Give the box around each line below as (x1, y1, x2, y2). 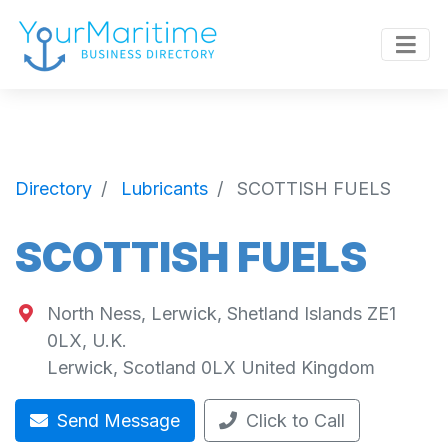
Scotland (122, 357, 196, 379)
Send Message (52, 410, 180, 431)
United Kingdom (240, 357, 375, 379)
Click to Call (246, 410, 345, 431)
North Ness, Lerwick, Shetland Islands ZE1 (46, 303, 396, 325)
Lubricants (121, 177, 208, 199)
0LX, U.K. (46, 330, 127, 352)
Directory (15, 177, 92, 199)
